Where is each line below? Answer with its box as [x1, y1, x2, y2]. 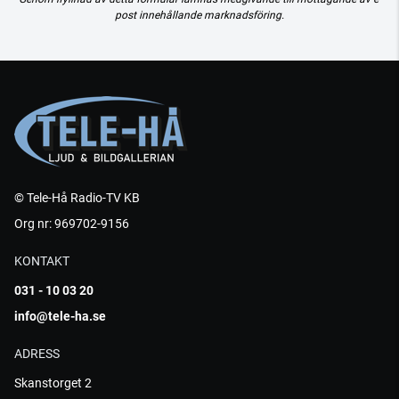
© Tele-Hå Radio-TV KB [14, 191, 140, 205]
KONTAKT [14, 254, 69, 268]
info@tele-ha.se [14, 309, 106, 323]
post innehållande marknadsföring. [115, 9, 284, 21]
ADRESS [14, 346, 60, 361]
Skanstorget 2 [14, 376, 92, 390]
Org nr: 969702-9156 [14, 216, 129, 231]
